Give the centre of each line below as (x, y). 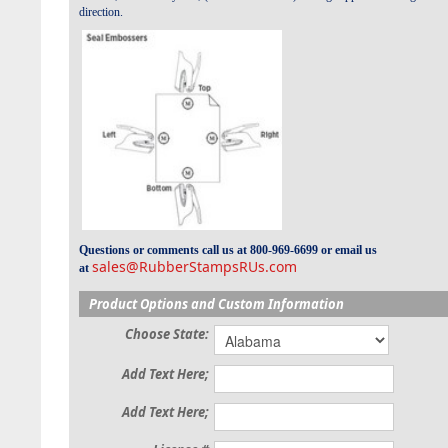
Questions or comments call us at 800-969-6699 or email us (228, 250)
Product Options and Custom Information (216, 304)
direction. (101, 12)
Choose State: (167, 334)
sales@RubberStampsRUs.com (194, 266)
